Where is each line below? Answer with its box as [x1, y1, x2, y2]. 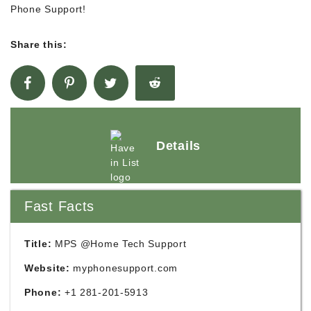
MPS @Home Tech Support [51, 238, 187, 249]
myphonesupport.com [73, 262, 178, 274]
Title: [24, 238, 52, 249]
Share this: [10, 39, 67, 50]
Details [156, 138, 201, 153]
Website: [24, 262, 70, 274]
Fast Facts [24, 199, 94, 214]
